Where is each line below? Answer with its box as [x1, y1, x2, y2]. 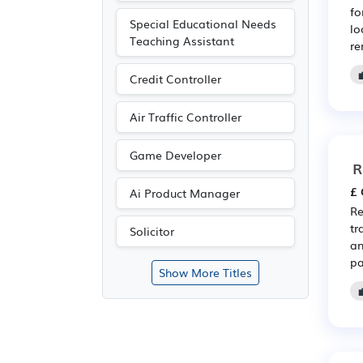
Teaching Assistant [130, 32, 234, 49]
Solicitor [130, 223, 174, 239]
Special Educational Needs [130, 15, 276, 32]
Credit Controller [130, 70, 221, 87]
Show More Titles [159, 264, 252, 280]
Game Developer [130, 147, 221, 163]
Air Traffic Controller [130, 109, 241, 125]
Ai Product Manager [130, 185, 240, 201]
